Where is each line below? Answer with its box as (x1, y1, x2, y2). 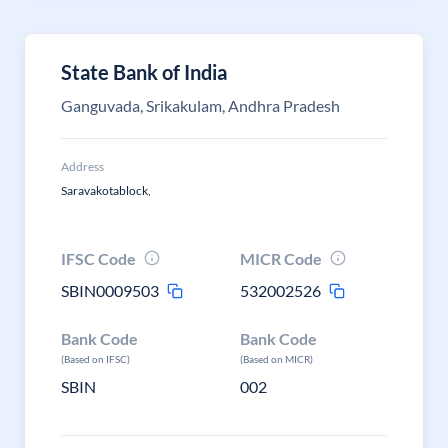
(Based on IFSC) (61, 353, 130, 365)
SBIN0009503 (61, 281, 159, 300)
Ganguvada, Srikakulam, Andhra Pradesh (61, 96, 340, 115)
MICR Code (240, 249, 323, 268)
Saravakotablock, (61, 183, 151, 198)
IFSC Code (61, 249, 136, 268)
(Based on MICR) (240, 353, 314, 365)
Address (61, 159, 104, 174)
